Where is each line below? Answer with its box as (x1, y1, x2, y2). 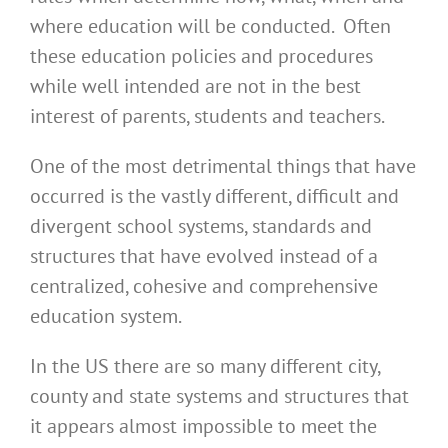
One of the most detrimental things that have (30, 153, 416, 180)
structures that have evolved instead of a (30, 243, 378, 270)
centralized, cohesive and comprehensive (30, 273, 378, 300)
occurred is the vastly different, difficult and (30, 183, 399, 210)
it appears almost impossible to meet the (30, 413, 377, 440)
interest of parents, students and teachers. (30, 103, 385, 130)
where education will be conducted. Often (30, 13, 391, 40)
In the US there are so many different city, (30, 353, 380, 380)
